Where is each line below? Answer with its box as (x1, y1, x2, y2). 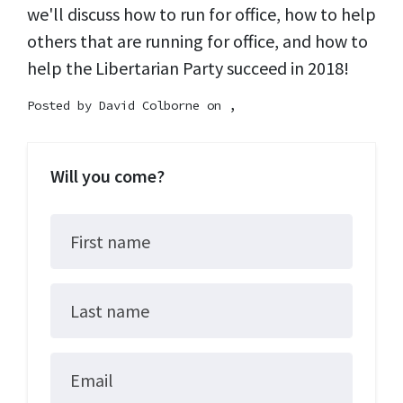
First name (69, 229, 150, 253)
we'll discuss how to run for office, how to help (27, 2, 376, 25)
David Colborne (99, 96, 200, 113)
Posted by (27, 96, 99, 113)
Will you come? (50, 164, 165, 187)
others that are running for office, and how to (27, 29, 368, 52)
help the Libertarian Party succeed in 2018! (27, 56, 349, 79)
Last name (69, 299, 149, 322)
